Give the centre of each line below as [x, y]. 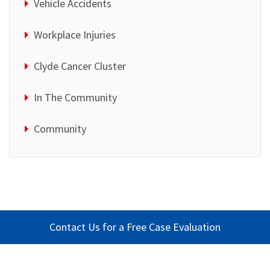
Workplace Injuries [75, 35]
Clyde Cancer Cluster [80, 66]
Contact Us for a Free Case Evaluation [135, 227]
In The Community [75, 97]
